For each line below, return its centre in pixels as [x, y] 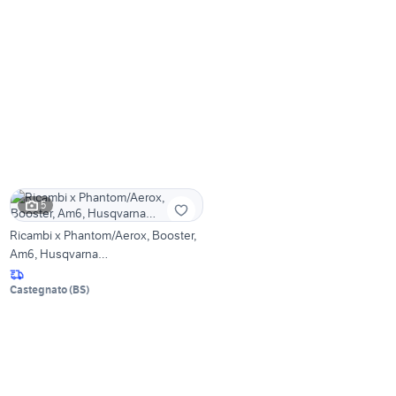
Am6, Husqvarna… [59, 253]
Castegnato [39, 289]
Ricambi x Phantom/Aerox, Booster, [103, 235]
